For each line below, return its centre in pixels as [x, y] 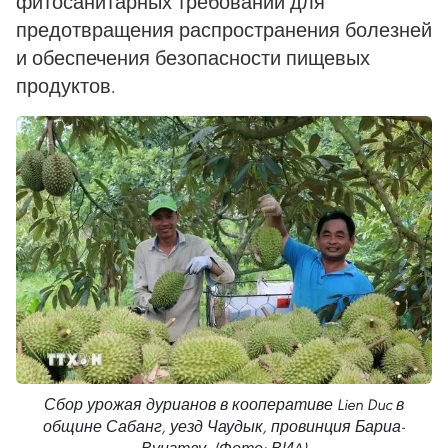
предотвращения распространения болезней [224, 29]
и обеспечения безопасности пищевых [193, 57]
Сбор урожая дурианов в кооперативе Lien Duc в [224, 404]
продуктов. [66, 85]
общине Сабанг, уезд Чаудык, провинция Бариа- [224, 426]
